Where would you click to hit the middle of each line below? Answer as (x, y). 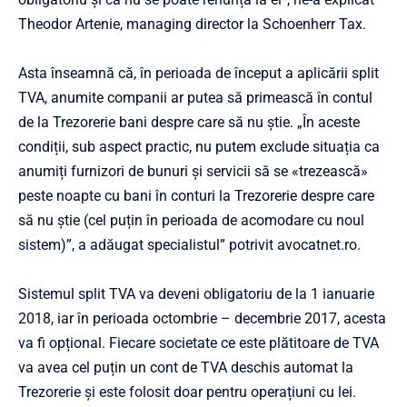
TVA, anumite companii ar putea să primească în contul (195, 97)
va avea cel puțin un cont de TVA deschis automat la (186, 367)
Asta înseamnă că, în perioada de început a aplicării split (199, 73)
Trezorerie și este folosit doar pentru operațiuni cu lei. (187, 392)
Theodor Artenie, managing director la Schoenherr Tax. (192, 24)
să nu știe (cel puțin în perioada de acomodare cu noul (191, 220)
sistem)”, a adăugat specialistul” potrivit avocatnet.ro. (189, 244)
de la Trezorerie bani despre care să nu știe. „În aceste (189, 122)
